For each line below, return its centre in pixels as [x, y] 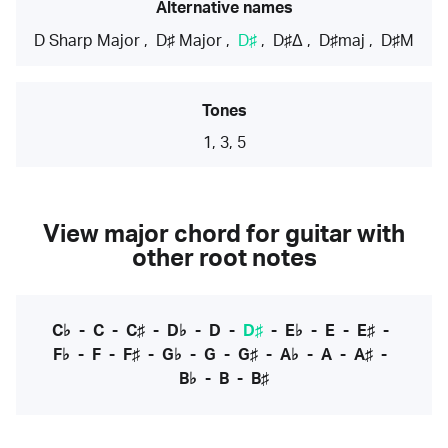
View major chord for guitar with [224, 235]
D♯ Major [189, 41]
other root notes [224, 259]
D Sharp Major [87, 41]
